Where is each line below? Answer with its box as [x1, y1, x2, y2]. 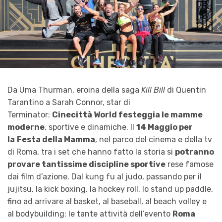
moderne [7, 122, 45, 132]
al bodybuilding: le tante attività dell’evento [7, 209, 172, 219]
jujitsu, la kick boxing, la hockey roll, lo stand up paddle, [7, 184, 213, 194]
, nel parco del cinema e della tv [95, 135, 212, 145]
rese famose [166, 160, 214, 169]
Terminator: [7, 110, 52, 120]
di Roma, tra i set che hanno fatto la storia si [7, 147, 175, 157]
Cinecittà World [52, 110, 118, 120]
